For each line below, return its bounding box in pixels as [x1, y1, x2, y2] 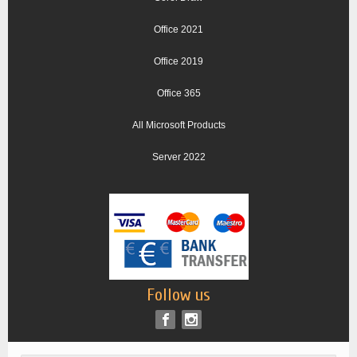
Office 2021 [154, 24, 203, 36]
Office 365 [156, 88, 201, 100]
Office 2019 [154, 56, 203, 68]
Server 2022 [151, 151, 206, 163]
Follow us [147, 284, 210, 305]
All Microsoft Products [131, 120, 226, 131]
